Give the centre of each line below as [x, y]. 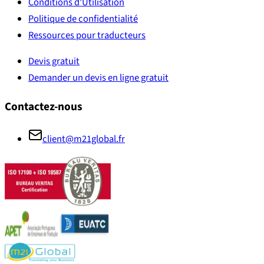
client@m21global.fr [84, 139]
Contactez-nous [44, 107]
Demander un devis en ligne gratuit [98, 78]
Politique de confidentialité [83, 19]
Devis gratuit [54, 62]
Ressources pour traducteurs [87, 35]
